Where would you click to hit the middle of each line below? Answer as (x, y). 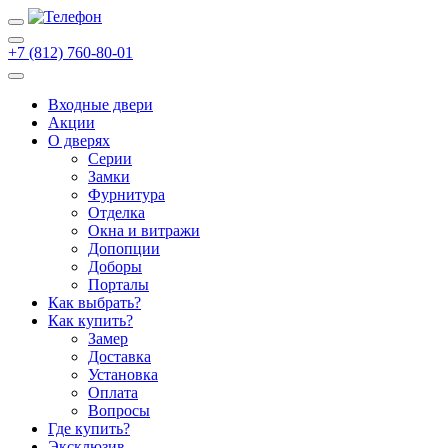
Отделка (116, 212)
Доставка (119, 356)
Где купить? (89, 428)
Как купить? (90, 320)
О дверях (79, 140)
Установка (123, 374)
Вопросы (119, 410)
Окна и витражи (144, 230)
